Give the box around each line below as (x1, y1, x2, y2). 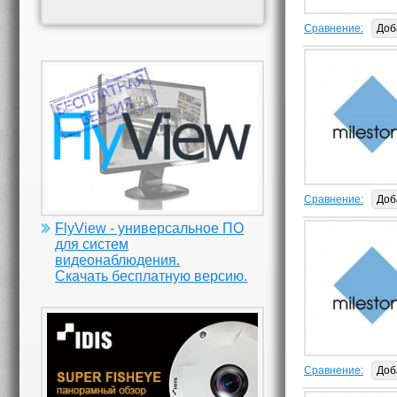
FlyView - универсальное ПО (55, 220, 245, 236)
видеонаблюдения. (55, 252, 181, 268)
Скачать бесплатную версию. (55, 268, 248, 284)
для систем (55, 236, 129, 252)
